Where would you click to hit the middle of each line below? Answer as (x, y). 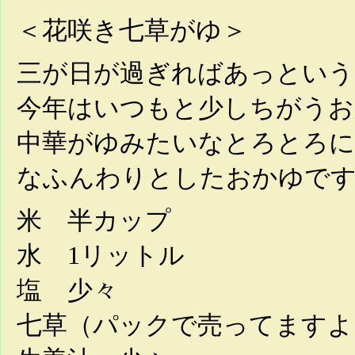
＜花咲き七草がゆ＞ (132, 30)
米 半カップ (94, 220)
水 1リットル (101, 255)
